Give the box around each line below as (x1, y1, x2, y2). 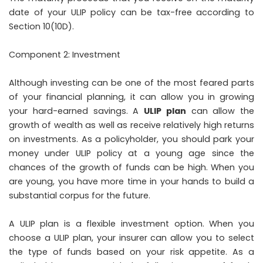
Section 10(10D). (9, 21, 74, 32)
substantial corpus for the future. (9, 190, 150, 201)
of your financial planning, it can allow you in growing (9, 91, 254, 103)
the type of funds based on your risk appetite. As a (9, 246, 254, 258)
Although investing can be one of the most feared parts (9, 77, 254, 89)
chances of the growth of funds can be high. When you (9, 161, 254, 173)
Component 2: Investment (9, 49, 120, 60)
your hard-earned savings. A (9, 105, 144, 117)
